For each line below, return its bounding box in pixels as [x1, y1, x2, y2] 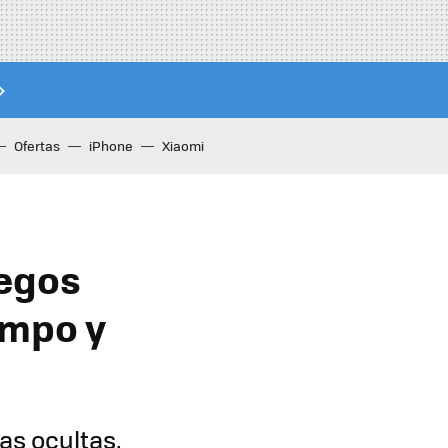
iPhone [89, 136, 133, 155]
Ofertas [14, 136, 60, 155]
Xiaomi [162, 136, 204, 155]
